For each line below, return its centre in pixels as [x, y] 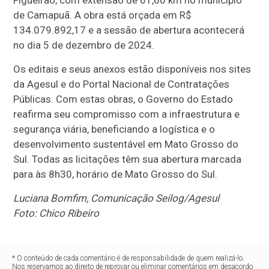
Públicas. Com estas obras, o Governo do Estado [123, 99]
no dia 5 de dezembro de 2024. [84, 45]
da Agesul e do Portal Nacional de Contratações [122, 84]
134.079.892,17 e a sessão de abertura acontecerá [129, 30]
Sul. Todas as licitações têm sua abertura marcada [128, 159]
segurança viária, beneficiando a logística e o [114, 129]
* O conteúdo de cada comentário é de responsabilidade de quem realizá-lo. [128, 258]
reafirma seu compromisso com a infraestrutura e [127, 114]
